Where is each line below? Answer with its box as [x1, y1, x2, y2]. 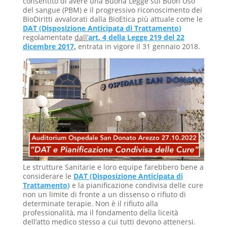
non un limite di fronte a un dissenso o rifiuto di [22, 189, 186, 199]
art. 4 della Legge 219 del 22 [88, 32, 184, 42]
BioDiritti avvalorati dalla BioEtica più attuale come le [22, 14, 203, 24]
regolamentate [22, 32, 74, 42]
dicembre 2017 [22, 41, 74, 51]
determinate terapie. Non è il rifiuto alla [22, 198, 158, 208]
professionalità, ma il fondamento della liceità [22, 207, 178, 217]
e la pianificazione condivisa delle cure [69, 180, 203, 190]
